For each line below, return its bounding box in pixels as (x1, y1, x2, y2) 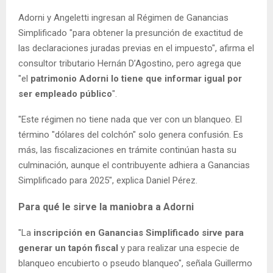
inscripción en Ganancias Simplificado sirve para (34, 227, 244, 238)
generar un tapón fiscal (18, 242, 121, 253)
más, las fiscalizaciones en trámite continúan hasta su (18, 144, 236, 155)
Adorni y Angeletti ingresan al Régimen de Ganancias (18, 12, 229, 23)
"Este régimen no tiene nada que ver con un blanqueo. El (18, 113, 242, 125)
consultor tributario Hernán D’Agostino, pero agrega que (18, 57, 241, 69)
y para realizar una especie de (121, 242, 239, 253)
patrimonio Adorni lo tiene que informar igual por (30, 73, 242, 84)
